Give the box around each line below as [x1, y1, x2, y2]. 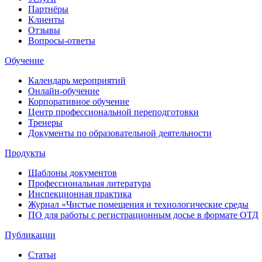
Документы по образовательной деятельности [28, 128, 212, 139]
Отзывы [28, 25, 60, 36]
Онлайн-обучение [28, 86, 99, 96]
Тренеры [28, 118, 63, 128]
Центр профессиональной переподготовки [28, 107, 199, 118]
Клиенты [28, 15, 64, 25]
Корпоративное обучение [28, 96, 129, 107]
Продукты [5, 148, 46, 158]
